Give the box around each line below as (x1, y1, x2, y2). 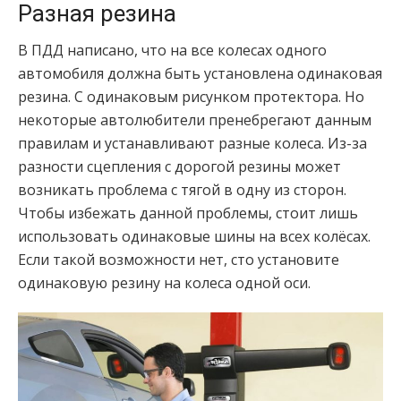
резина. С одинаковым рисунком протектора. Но (18, 87, 364, 107)
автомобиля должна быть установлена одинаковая (18, 64, 382, 84)
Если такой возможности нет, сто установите (18, 250, 339, 270)
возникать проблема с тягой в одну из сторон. (18, 180, 346, 200)
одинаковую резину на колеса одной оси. (18, 273, 311, 294)
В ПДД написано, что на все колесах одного (18, 40, 327, 61)
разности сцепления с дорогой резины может (18, 157, 341, 177)
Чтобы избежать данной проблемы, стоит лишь (18, 203, 358, 224)
